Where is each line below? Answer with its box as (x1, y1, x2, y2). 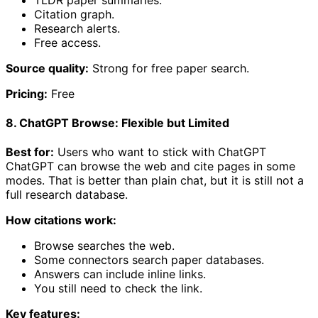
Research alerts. (34, 21, 120, 35)
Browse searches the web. (34, 238, 175, 253)
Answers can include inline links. (34, 267, 206, 282)
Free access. (34, 35, 101, 50)
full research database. (6, 187, 128, 202)
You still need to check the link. (34, 281, 202, 296)
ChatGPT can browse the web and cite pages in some (6, 159, 295, 174)
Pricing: (6, 86, 48, 101)
